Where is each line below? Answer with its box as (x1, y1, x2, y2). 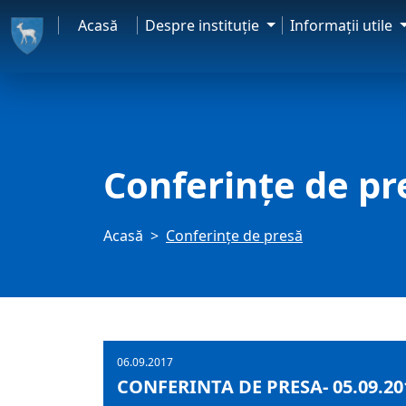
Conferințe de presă (166, 226, 303, 246)
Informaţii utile (290, 15, 397, 35)
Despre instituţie (145, 15, 264, 35)
